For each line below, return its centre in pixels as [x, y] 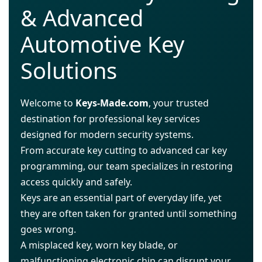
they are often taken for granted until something [129, 214]
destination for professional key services [110, 119]
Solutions [69, 70]
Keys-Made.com [112, 103]
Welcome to [48, 103]
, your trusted [179, 103]
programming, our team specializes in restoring [127, 166]
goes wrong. [48, 230]
